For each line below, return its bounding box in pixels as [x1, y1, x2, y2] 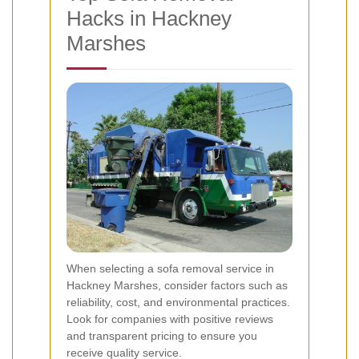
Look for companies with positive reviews [67, 312, 273, 325]
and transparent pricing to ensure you [67, 329, 257, 342]
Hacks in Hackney [67, 6, 232, 31]
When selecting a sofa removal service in [67, 261, 274, 275]
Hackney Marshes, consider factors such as [67, 278, 288, 292]
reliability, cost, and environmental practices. [67, 295, 290, 309]
